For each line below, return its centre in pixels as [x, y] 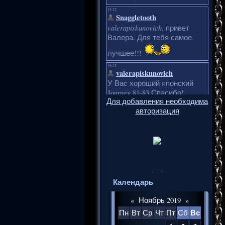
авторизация [157, 111]
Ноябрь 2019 [159, 200]
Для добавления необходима [157, 101]
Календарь [133, 182]
